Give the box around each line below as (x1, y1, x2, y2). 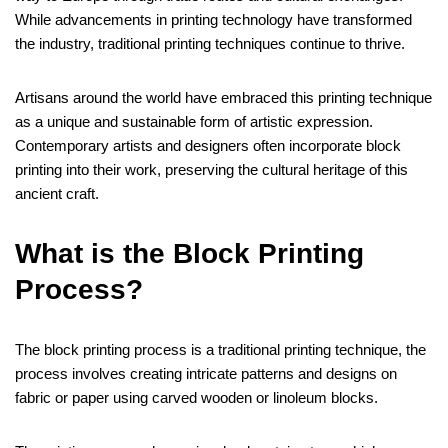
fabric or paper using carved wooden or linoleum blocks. (15, 389, 378, 407)
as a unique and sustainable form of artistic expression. (15, 113, 373, 131)
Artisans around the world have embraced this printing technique (15, 89, 432, 107)
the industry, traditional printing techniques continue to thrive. (15, 35, 405, 53)
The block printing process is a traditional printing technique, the (15, 341, 426, 359)
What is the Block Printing (15, 238, 364, 270)
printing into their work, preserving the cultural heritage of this (15, 161, 408, 179)
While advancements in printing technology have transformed (15, 11, 412, 29)
